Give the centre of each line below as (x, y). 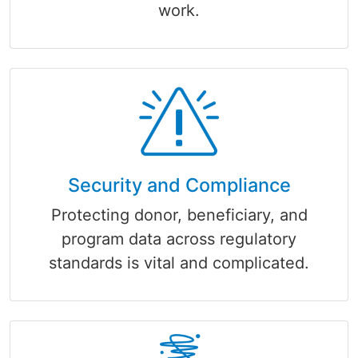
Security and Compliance (179, 185)
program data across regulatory (179, 239)
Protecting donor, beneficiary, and (179, 215)
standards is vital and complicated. (179, 263)
